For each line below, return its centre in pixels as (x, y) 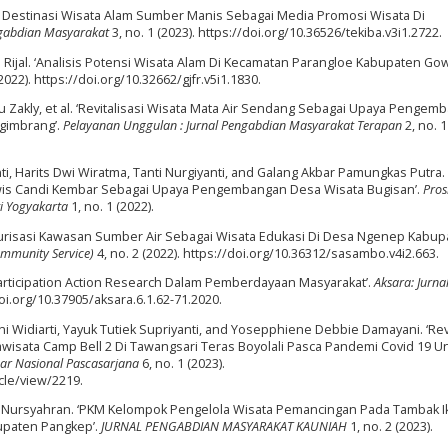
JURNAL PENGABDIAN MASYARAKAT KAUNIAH (224, 427)
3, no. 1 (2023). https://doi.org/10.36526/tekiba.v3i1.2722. (275, 33)
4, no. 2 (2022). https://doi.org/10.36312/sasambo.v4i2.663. (266, 253)
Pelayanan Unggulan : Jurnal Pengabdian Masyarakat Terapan (232, 126)
